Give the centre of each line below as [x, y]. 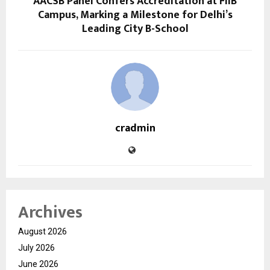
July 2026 [36, 248]
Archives [50, 213]
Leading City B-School [135, 29]
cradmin [135, 129]
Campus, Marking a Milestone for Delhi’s [135, 15]
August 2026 [42, 232]
